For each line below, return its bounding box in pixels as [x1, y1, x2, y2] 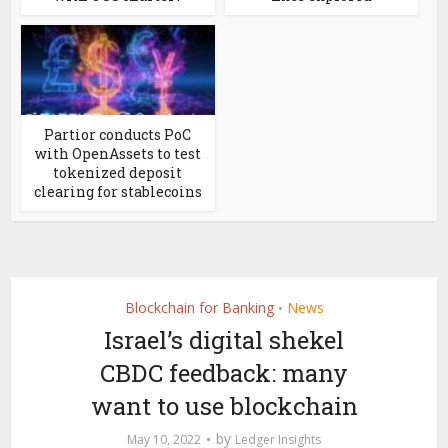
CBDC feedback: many [100, 357, 348, 390]
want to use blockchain [90, 390, 358, 423]
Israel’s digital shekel [104, 324, 344, 357]
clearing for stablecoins [33, 182, 202, 202]
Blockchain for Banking [124, 298, 274, 318]
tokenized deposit [53, 163, 183, 183]
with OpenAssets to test [34, 144, 201, 164]
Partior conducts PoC [44, 125, 192, 145]
